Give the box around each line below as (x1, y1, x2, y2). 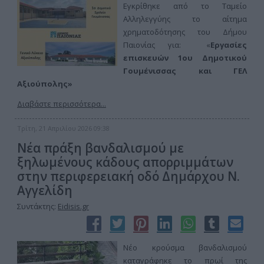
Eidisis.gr (58, 201, 89, 212)
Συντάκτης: (17, 201, 58, 212)
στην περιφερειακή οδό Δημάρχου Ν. (17, 168, 240, 184)
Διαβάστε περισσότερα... (17, 98, 106, 109)
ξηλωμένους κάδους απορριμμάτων (17, 154, 233, 170)
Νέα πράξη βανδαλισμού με (17, 140, 184, 156)
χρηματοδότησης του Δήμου (123, 27, 247, 37)
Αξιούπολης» (17, 78, 72, 89)
